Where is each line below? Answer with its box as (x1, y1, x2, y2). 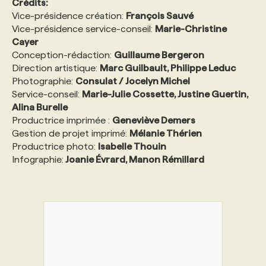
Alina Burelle (12, 102, 68, 113)
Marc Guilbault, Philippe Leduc (100, 63, 237, 74)
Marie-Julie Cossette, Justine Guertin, (82, 89, 248, 100)
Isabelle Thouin (98, 141, 166, 152)
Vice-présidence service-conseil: (12, 24, 155, 34)
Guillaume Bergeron (114, 50, 206, 61)
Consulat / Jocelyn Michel (75, 76, 190, 87)
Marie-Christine (155, 24, 227, 34)
